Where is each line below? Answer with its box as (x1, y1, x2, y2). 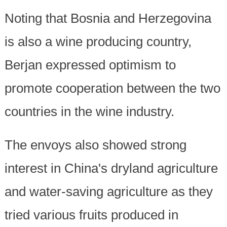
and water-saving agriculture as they (4, 184, 213, 200)
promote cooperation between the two (4, 81, 220, 96)
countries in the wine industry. (4, 104, 174, 120)
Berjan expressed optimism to (4, 57, 176, 73)
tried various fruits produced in (4, 207, 178, 223)
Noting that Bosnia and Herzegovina (4, 11, 211, 26)
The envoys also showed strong (4, 137, 186, 153)
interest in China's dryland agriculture (4, 161, 218, 176)
